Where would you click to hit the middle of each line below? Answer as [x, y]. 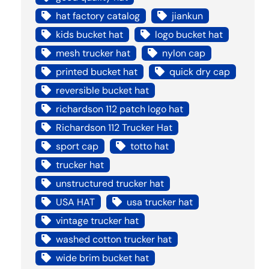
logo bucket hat [189, 34]
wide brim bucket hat [103, 258]
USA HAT [76, 202]
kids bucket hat [90, 34]
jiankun [188, 16]
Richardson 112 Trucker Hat [114, 127]
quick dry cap [200, 71]
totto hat [150, 146]
